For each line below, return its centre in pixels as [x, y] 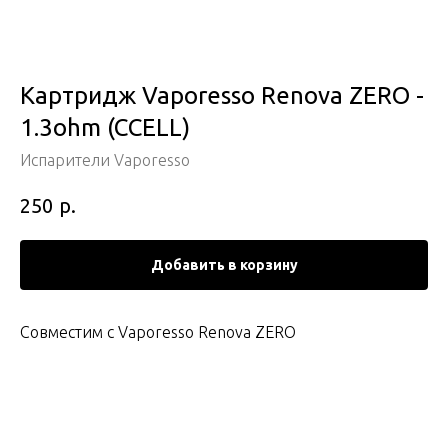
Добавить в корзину [224, 264]
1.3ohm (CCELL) [105, 127]
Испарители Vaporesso [105, 160]
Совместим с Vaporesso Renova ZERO [158, 331]
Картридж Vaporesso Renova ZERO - [222, 95]
